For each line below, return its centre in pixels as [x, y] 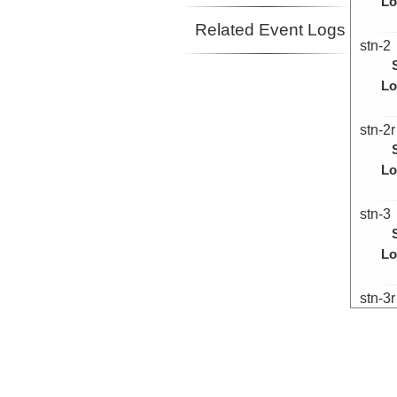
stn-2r [377, 130]
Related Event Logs [270, 30]
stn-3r [377, 298]
